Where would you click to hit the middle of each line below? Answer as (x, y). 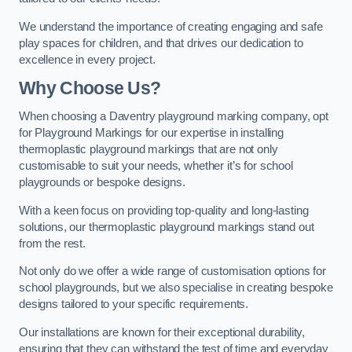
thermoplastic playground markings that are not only (148, 149)
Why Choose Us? (90, 88)
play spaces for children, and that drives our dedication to (161, 43)
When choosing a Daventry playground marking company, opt (174, 116)
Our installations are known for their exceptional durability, (162, 332)
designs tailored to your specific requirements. (134, 304)
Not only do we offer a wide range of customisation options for (172, 271)
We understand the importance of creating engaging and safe (171, 26)
